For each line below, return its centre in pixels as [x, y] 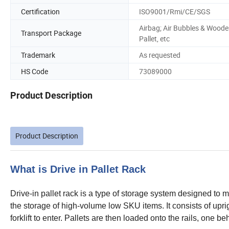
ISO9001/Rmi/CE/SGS [175, 11]
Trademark [38, 55]
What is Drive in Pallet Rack [78, 169]
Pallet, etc [154, 38]
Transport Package [51, 33]
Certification [40, 11]
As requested [160, 55]
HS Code [35, 71]
